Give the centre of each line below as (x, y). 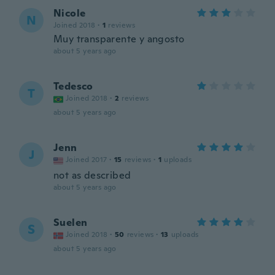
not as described (92, 175)
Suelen (71, 223)
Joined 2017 (87, 160)
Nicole (70, 13)
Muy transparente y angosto (119, 39)
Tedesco (73, 86)
